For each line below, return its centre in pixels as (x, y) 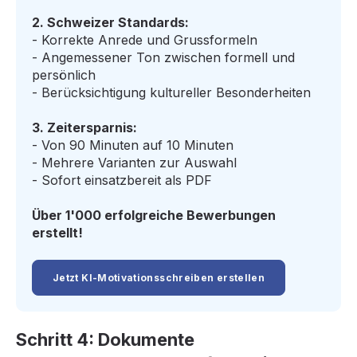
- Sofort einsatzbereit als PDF (122, 180)
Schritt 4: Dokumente (105, 339)
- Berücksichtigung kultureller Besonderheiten (171, 93)
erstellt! (57, 233)
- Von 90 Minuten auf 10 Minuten (133, 145)
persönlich (64, 75)
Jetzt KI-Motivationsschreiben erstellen (159, 277)
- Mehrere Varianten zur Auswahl (134, 163)
